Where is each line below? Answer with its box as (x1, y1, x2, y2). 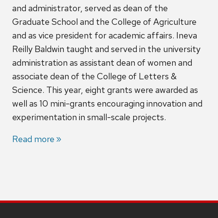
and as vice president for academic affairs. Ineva (12, 30, 197, 41)
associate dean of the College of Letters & (12, 71, 177, 82)
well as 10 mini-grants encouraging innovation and (12, 98, 202, 109)
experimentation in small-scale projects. (12, 111, 166, 123)
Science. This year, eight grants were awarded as (12, 84, 198, 96)
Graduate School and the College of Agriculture (12, 16, 197, 28)
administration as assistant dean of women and (12, 57, 192, 69)
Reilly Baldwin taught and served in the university (12, 43, 200, 55)
